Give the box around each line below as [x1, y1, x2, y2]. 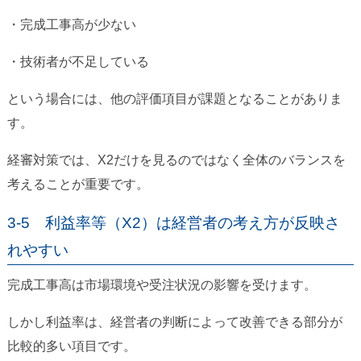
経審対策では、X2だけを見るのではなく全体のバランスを [6, 153, 346, 168]
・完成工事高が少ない [6, 18, 136, 32]
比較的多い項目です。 [6, 339, 136, 354]
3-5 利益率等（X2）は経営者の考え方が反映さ [6, 214, 340, 232]
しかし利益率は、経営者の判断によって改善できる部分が [6, 315, 342, 330]
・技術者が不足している [6, 55, 149, 69]
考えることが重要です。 [6, 177, 149, 192]
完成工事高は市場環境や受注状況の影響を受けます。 [6, 278, 317, 293]
